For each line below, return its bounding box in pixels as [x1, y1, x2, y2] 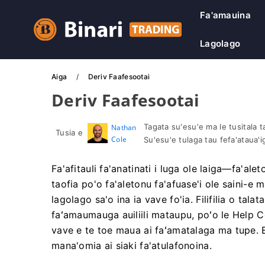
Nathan [111, 122, 137, 132]
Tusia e [56, 128, 83, 137]
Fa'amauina [200, 9, 251, 21]
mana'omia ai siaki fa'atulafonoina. [51, 240, 212, 251]
